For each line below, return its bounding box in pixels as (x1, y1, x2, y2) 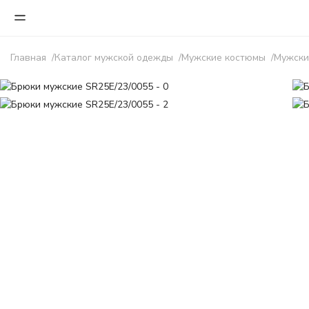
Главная (10, 51, 46, 64)
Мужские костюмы (181, 51, 266, 64)
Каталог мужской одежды (54, 51, 173, 64)
